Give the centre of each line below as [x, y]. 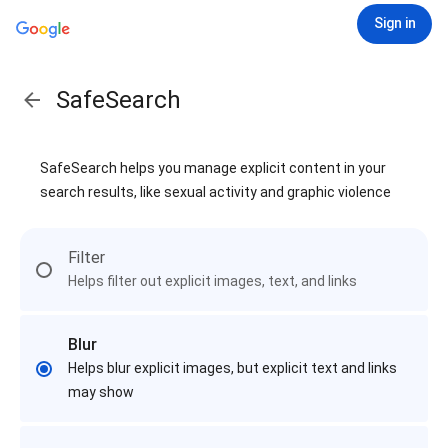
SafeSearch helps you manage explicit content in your [213, 168]
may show [101, 392]
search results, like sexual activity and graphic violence [215, 192]
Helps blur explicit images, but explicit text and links [232, 368]
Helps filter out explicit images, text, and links [212, 281]
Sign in [394, 23]
